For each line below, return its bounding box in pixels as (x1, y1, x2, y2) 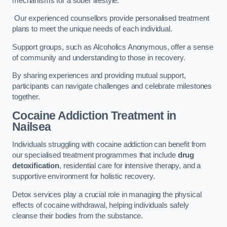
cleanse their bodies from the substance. (12, 211, 143, 220)
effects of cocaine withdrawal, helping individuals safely (12, 201, 189, 209)
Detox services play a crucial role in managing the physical (12, 190, 202, 199)
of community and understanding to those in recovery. (12, 53, 187, 62)
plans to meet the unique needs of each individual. (12, 25, 172, 33)
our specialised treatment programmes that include (12, 151, 178, 160)
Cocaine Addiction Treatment (12, 108, 164, 122)
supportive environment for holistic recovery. (12, 172, 155, 181)
